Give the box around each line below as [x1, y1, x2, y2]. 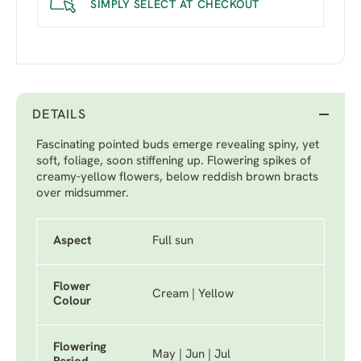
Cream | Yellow [152, 288, 234, 301]
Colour [53, 296, 91, 308]
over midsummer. [36, 188, 129, 200]
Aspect [53, 235, 92, 247]
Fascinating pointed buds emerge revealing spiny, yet [36, 139, 319, 151]
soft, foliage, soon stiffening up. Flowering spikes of [36, 156, 311, 168]
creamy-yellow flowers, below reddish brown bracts [36, 172, 318, 184]
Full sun [152, 235, 193, 247]
